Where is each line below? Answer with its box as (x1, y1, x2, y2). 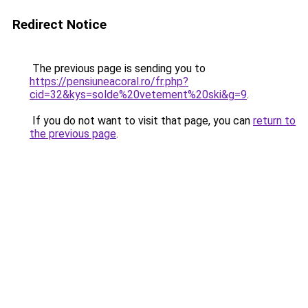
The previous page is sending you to (30, 62, 206, 75)
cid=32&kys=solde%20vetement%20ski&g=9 (30, 88, 247, 101)
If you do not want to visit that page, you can (30, 114, 253, 127)
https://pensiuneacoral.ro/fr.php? (30, 75, 188, 88)
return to (253, 114, 296, 127)
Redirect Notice (12, 16, 107, 32)
